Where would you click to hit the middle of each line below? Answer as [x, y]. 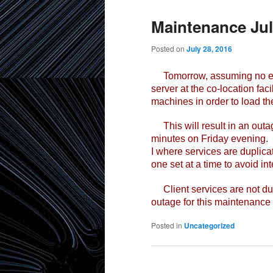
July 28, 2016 [209, 49]
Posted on [169, 49]
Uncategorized [209, 225]
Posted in [167, 225]
